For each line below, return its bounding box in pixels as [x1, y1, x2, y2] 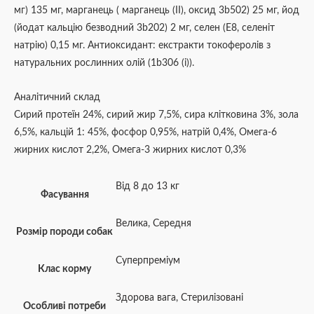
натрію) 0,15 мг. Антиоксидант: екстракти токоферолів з [14, 40, 271, 50]
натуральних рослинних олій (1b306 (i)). [14, 57, 194, 68]
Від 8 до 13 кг [116, 181, 179, 191]
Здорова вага [116, 292, 176, 303]
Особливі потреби [23, 301, 106, 311]
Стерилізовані [181, 292, 243, 303]
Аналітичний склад [14, 92, 100, 102]
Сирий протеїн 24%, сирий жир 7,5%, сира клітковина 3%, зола [14, 109, 299, 120]
